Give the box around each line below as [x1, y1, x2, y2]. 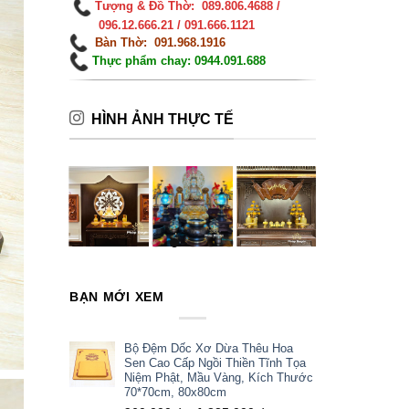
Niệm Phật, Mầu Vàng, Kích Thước [123, 370, 313, 384]
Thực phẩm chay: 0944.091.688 [88, 54, 266, 68]
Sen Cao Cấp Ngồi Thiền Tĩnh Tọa [123, 355, 306, 370]
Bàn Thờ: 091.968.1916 [94, 35, 225, 49]
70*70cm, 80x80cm [123, 384, 226, 399]
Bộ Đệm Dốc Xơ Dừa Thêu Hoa [123, 341, 293, 355]
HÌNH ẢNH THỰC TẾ [90, 110, 234, 128]
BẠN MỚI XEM [68, 289, 164, 305]
